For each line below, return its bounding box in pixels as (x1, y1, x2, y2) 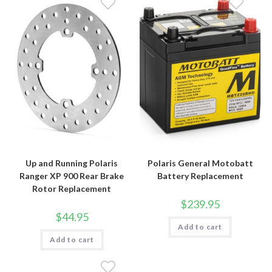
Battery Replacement (157, 170, 243, 181)
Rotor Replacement (32, 183, 112, 194)
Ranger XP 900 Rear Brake (19, 170, 124, 181)
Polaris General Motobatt (147, 157, 253, 168)
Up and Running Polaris (25, 157, 118, 168)
